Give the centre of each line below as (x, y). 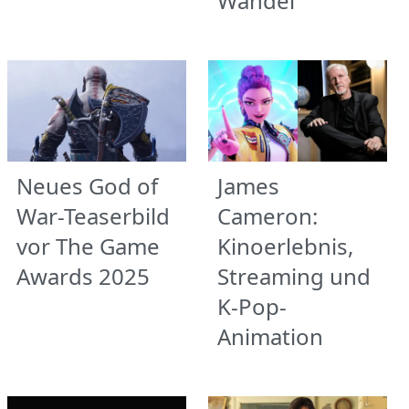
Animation (270, 336)
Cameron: (267, 215)
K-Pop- (252, 306)
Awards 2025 (83, 276)
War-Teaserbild (93, 215)
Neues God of (87, 185)
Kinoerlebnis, (285, 246)
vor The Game (88, 246)
